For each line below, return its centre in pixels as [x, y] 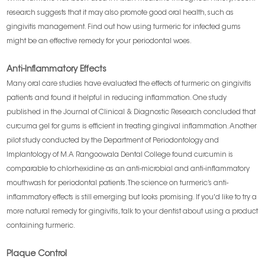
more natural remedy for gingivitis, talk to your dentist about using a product [132, 212]
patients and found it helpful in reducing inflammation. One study [117, 98]
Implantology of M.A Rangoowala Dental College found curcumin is [120, 155]
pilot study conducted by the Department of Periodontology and [113, 141]
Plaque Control [37, 255]
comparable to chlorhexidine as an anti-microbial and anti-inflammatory [128, 169]
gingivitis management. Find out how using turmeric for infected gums [124, 28]
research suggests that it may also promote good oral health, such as [120, 13]
